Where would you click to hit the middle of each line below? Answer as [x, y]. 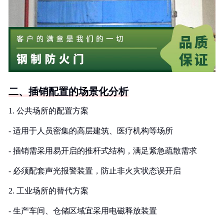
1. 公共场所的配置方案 [48, 111]
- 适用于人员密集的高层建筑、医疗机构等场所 [91, 131]
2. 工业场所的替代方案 [48, 191]
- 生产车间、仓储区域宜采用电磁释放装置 [83, 211]
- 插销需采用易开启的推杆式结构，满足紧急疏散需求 [103, 151]
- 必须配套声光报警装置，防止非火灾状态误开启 [95, 171]
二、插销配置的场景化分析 [68, 91]
